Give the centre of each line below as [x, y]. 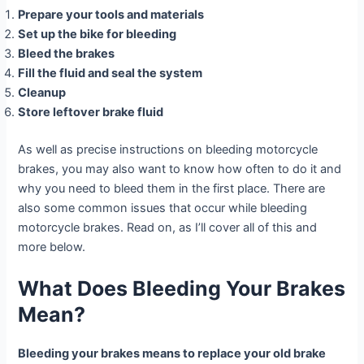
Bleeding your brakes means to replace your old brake [172, 354]
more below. [52, 247]
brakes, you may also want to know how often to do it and [180, 169]
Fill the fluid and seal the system [110, 74]
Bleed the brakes [67, 54]
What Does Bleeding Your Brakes [182, 289]
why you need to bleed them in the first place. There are [172, 188]
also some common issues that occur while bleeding [163, 208]
